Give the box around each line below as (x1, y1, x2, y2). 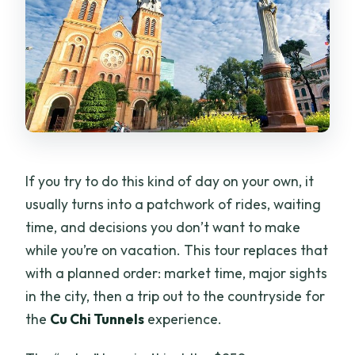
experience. (144, 309, 223, 328)
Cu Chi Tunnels (50, 309, 145, 328)
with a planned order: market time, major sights (25, 263, 328, 282)
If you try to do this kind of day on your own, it (25, 171, 315, 190)
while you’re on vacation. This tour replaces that (25, 240, 329, 259)
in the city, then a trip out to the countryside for (25, 286, 326, 305)
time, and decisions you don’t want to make (25, 217, 301, 236)
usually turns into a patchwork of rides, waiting (25, 194, 322, 213)
